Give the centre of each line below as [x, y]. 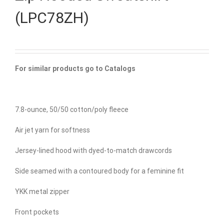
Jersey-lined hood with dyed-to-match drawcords [93, 151]
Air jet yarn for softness [52, 130]
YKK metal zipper [42, 192]
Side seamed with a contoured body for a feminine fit [99, 171]
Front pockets [37, 212]
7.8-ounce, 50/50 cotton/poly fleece [72, 110]
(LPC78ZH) [52, 18]
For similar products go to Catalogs [75, 69]
